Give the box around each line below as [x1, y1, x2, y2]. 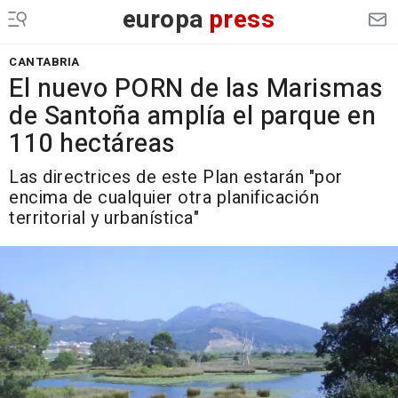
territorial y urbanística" [9, 205, 199, 231]
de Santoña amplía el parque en [9, 98, 376, 135]
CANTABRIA [9, 53, 80, 70]
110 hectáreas [9, 125, 176, 163]
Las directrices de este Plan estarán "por [9, 164, 343, 190]
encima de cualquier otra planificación [9, 185, 319, 211]
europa [122, 2, 204, 38]
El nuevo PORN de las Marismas [9, 70, 384, 107]
